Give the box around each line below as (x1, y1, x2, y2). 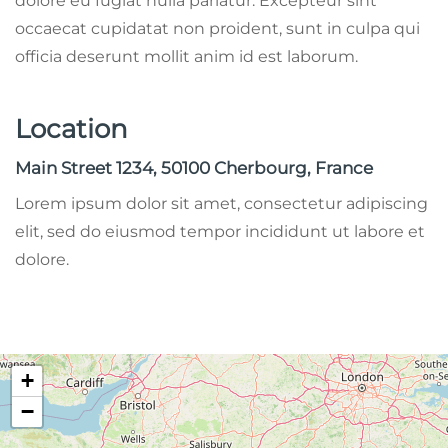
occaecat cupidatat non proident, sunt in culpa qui (15, 18, 420, 38)
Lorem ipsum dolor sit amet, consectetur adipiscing (15, 193, 428, 213)
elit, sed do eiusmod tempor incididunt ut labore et (15, 221, 425, 241)
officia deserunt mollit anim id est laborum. (15, 46, 358, 66)
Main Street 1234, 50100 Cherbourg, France (15, 157, 373, 178)
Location (15, 112, 128, 145)
